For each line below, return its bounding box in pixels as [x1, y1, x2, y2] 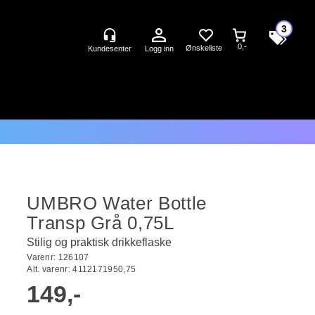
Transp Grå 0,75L [27, 212, 174, 233]
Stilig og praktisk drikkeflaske [27, 236, 172, 248]
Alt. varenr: [27, 264, 73, 274]
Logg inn [144, 44, 174, 53]
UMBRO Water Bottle [27, 193, 207, 214]
